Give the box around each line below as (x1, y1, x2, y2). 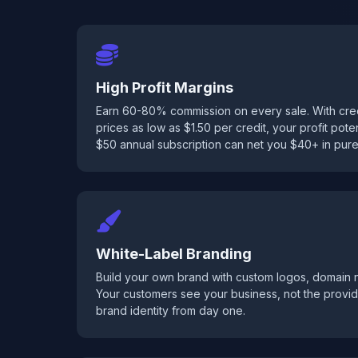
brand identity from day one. (96, 304, 245, 317)
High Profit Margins (96, 79, 233, 96)
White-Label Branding (96, 245, 252, 262)
